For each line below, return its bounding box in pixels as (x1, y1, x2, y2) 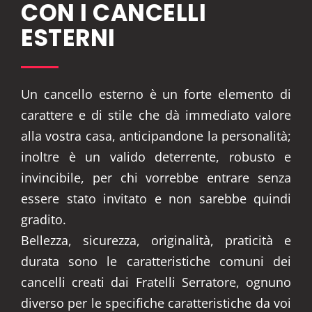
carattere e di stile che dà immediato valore (21, 107, 291, 123)
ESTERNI (21, 22, 116, 54)
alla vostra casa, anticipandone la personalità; (21, 127, 291, 144)
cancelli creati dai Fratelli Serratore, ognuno (21, 274, 291, 290)
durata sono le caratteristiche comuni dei (21, 253, 291, 270)
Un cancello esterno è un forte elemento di (21, 86, 291, 102)
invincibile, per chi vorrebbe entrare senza (21, 169, 291, 186)
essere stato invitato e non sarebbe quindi (21, 190, 291, 207)
